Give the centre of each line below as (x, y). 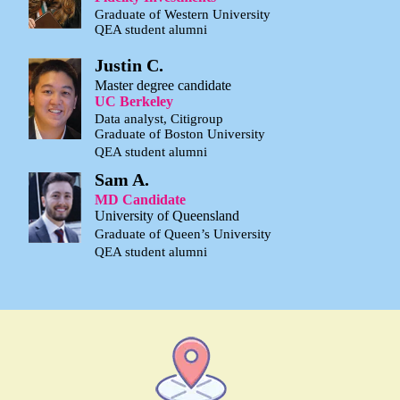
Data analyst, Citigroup (159, 118)
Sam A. (122, 179)
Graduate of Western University (183, 15)
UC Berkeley (134, 101)
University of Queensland (167, 215)
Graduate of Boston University (180, 133)
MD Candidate (140, 199)
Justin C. (129, 65)
